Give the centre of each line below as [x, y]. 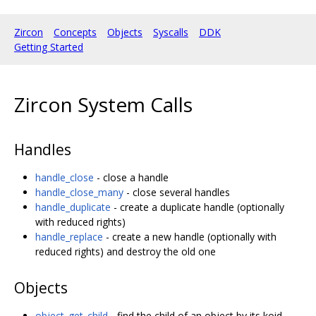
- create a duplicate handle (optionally [197, 207]
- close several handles [177, 192]
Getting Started [49, 47]
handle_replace [69, 236]
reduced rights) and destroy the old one [126, 251]
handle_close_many [79, 192]
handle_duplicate [73, 207]
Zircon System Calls [103, 104]
